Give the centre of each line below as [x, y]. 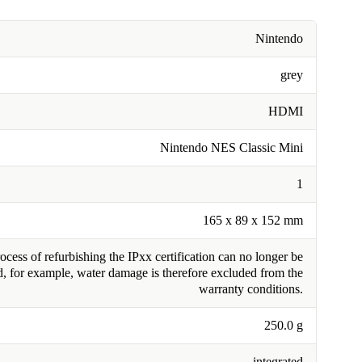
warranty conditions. [251, 289]
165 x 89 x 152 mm [253, 221]
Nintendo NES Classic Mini [232, 148]
